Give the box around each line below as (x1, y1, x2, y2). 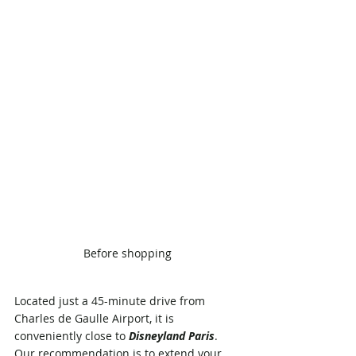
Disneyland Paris (129, 328, 215, 344)
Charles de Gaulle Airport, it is (14, 311, 177, 327)
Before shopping (83, 246, 172, 261)
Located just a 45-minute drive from (14, 293, 208, 309)
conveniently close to (14, 328, 129, 344)
